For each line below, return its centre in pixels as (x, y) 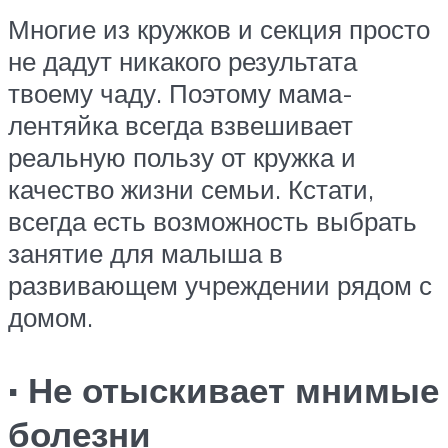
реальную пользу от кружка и (182, 157)
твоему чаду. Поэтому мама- (180, 93)
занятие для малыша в (145, 253)
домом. (50, 317)
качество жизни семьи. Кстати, (191, 189)
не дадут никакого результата (182, 61)
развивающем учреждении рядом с (220, 285)
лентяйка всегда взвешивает (180, 125)
